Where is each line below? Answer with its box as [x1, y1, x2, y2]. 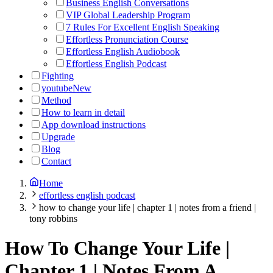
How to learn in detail [41, 107, 125, 118]
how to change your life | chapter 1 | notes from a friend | [39, 202, 256, 213]
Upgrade [41, 132, 75, 142]
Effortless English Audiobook [66, 46, 180, 57]
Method [41, 95, 71, 105]
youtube [41, 83, 73, 93]
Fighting [41, 71, 74, 81]
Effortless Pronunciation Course [66, 34, 188, 44]
